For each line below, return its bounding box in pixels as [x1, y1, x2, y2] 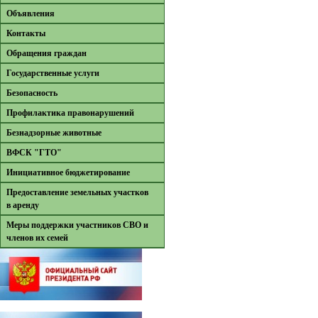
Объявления [6, 9, 55, 18]
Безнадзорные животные [6, 128, 102, 138]
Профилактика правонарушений [6, 108, 134, 118]
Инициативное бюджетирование [6, 168, 130, 177]
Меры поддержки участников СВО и [6, 220, 148, 230]
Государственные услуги [6, 68, 99, 78]
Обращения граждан [6, 48, 87, 58]
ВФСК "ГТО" [6, 148, 62, 158]
